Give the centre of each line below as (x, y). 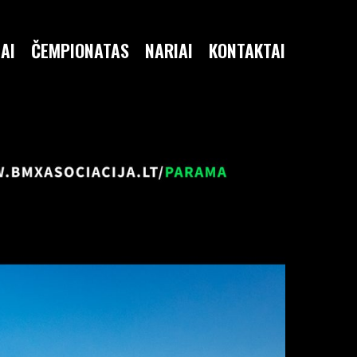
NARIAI (169, 50)
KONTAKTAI (247, 50)
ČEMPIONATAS (80, 50)
